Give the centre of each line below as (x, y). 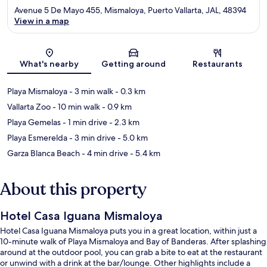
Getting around (133, 64)
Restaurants (218, 64)
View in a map (42, 21)
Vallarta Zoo (29, 107)
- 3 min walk (90, 91)
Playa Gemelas (34, 122)
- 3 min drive (91, 138)
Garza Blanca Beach (44, 153)
